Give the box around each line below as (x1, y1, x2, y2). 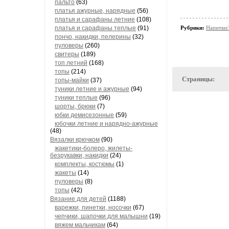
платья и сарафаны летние (55, 16, 135, 23)
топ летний (55, 59, 87, 66)
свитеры (55, 51, 79, 58)
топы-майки (55, 77, 89, 84)
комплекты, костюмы (55, 161, 114, 168)
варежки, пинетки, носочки (55, 204, 131, 211)
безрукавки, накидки (50, 152, 108, 159)
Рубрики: (180, 25, 206, 31)
